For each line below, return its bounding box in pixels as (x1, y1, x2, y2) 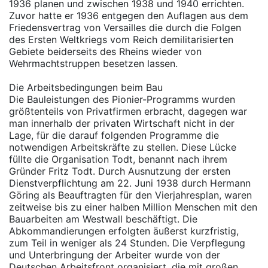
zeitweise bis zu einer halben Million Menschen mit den (9, 201, 257, 213)
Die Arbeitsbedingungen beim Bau (9, 81, 163, 93)
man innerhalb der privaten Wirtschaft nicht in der (9, 117, 234, 129)
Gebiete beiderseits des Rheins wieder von (9, 45, 202, 57)
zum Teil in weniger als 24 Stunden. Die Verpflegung (9, 237, 245, 249)
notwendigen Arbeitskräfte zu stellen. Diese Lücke (9, 141, 236, 153)
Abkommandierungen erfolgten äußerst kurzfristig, (9, 225, 239, 237)
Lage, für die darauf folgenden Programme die (9, 129, 219, 141)
